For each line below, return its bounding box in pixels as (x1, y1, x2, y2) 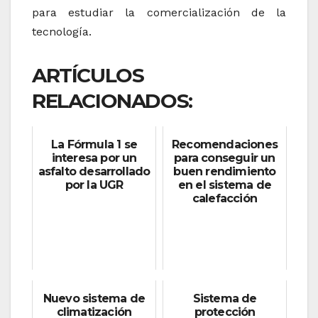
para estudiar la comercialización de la (32, 6, 286, 20)
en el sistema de (177, 178, 272, 192)
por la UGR (65, 178, 124, 192)
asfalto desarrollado (38, 165, 150, 179)
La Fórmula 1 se (51, 138, 137, 152)
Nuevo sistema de (43, 292, 146, 306)
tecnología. (32, 25, 92, 39)
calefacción (192, 192, 258, 206)
